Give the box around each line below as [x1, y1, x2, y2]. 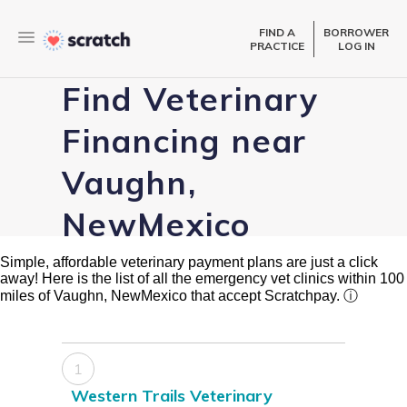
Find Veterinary [62, 79, 319, 120]
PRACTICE [250, 38, 304, 53]
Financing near [62, 121, 308, 162]
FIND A [259, 25, 295, 39]
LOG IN [337, 38, 375, 53]
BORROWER [323, 25, 389, 39]
